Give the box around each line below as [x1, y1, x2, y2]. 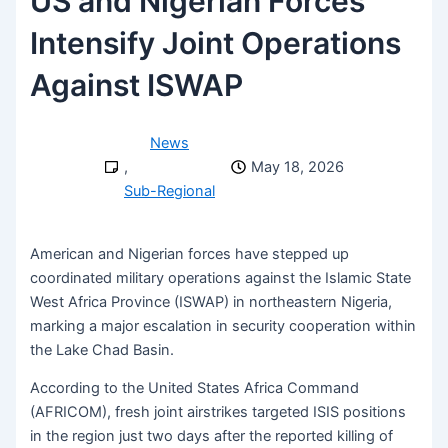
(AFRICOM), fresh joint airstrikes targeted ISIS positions [30, 403, 407, 422]
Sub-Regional [124, 182, 215, 201]
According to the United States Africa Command [30, 379, 360, 398]
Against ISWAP [30, 67, 244, 104]
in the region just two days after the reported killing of [30, 427, 394, 446]
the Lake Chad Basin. [30, 340, 179, 359]
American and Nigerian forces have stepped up [30, 244, 350, 263]
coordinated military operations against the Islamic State [30, 268, 412, 287]
